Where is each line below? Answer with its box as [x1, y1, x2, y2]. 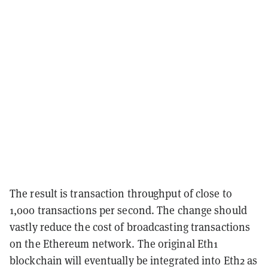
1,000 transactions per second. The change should [10, 202, 247, 217]
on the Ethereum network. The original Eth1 [10, 236, 218, 251]
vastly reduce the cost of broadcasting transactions [10, 219, 251, 234]
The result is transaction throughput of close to [10, 185, 232, 200]
